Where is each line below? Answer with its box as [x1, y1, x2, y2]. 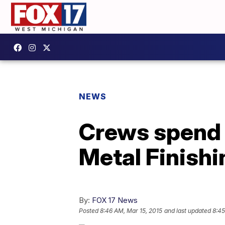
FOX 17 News [92, 195, 138, 205]
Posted [79, 206, 100, 214]
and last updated [164, 206, 211, 214]
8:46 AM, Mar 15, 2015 [100, 206, 162, 214]
